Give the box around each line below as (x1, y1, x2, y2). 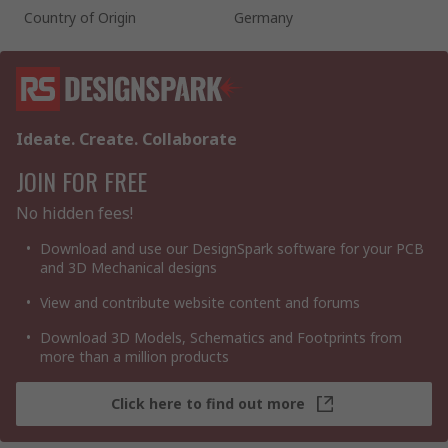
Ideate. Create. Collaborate (16, 127, 237, 150)
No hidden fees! (16, 201, 133, 224)
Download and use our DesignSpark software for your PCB (40, 238, 424, 258)
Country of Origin (24, 7, 136, 27)
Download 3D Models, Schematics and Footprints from (40, 327, 402, 347)
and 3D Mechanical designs (40, 257, 217, 277)
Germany (234, 7, 293, 27)
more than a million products (40, 346, 229, 366)
